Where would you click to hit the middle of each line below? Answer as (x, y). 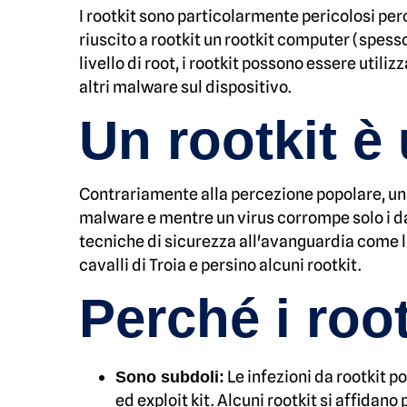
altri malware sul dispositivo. (187, 87)
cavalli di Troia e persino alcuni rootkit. (220, 265)
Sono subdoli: (170, 377)
